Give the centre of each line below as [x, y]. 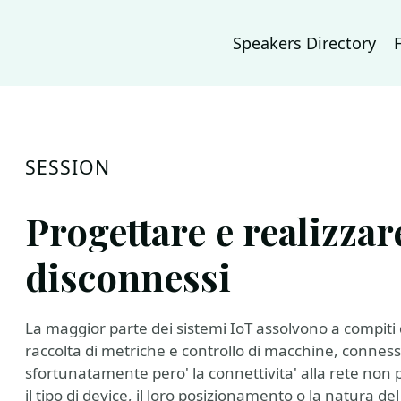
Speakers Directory [304, 43]
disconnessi [128, 276]
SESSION [68, 167]
